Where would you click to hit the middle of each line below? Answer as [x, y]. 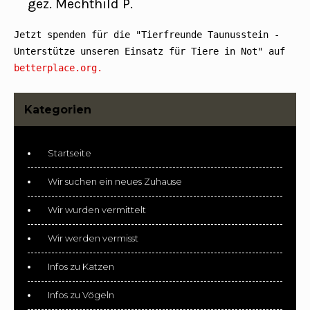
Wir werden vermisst [93, 238]
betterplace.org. [58, 68]
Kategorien [58, 110]
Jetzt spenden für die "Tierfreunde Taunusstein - [147, 35]
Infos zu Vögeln [81, 295]
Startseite [70, 153]
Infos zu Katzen [81, 266]
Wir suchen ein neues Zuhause [115, 181]
